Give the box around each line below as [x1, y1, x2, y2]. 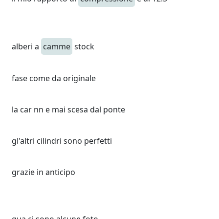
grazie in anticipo [12, 167, 75, 177]
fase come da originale [12, 73, 96, 84]
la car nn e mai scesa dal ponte [12, 104, 125, 115]
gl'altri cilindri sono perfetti [12, 135, 112, 146]
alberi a [12, 41, 41, 52]
